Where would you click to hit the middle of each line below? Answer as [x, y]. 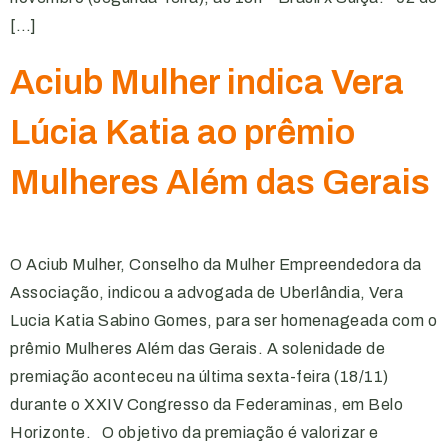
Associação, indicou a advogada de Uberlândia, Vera [206, 292]
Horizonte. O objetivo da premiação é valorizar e [194, 432]
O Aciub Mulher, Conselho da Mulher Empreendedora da [216, 264]
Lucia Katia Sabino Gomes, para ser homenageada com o [223, 320]
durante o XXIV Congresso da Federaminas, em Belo [206, 404]
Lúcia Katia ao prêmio [182, 132]
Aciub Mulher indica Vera [207, 82]
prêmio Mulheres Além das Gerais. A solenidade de [197, 348]
